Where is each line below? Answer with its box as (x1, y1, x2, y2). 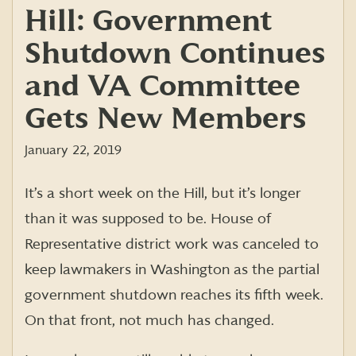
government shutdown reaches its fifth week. (25, 286, 323, 304)
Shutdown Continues (25, 37, 326, 70)
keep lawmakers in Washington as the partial (25, 261, 319, 278)
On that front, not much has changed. (25, 311, 274, 329)
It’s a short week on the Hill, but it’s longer (25, 184, 301, 202)
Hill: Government (25, 4, 272, 37)
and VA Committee (25, 69, 300, 103)
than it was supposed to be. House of (25, 210, 271, 227)
